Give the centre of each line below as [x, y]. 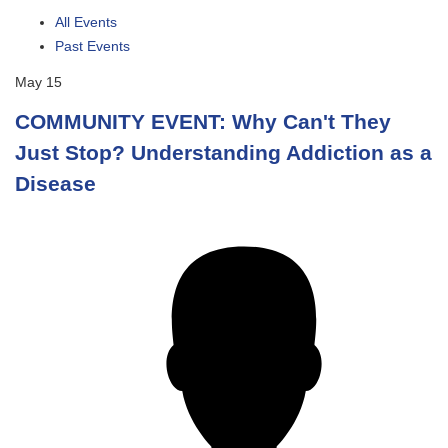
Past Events [92, 46]
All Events [86, 22]
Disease [55, 183]
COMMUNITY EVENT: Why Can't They [203, 121]
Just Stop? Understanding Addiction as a [223, 152]
